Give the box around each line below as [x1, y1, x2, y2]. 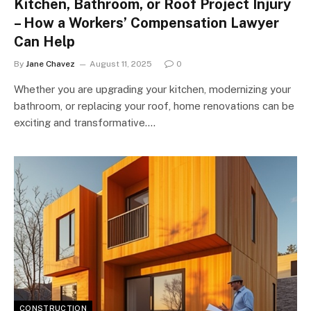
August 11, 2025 [90, 59, 152, 69]
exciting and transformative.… [14, 117, 155, 128]
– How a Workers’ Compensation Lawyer [14, 15, 279, 31]
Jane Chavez [26, 59, 75, 69]
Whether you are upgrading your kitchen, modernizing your [14, 83, 291, 95]
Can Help [14, 33, 75, 50]
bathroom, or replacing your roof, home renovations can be [14, 100, 294, 112]
